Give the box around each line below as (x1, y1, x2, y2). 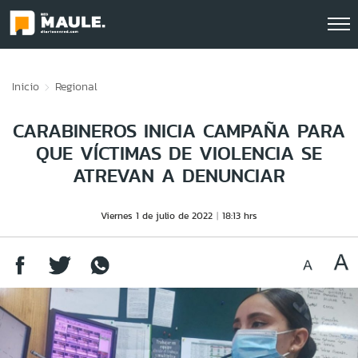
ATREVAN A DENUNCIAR (73, 161, 285, 189)
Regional (55, 78, 97, 94)
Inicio (12, 78, 39, 94)
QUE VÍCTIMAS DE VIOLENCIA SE (36, 139, 322, 167)
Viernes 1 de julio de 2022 (101, 209, 213, 222)
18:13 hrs (222, 209, 257, 222)
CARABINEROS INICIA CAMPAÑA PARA (13, 117, 345, 145)
